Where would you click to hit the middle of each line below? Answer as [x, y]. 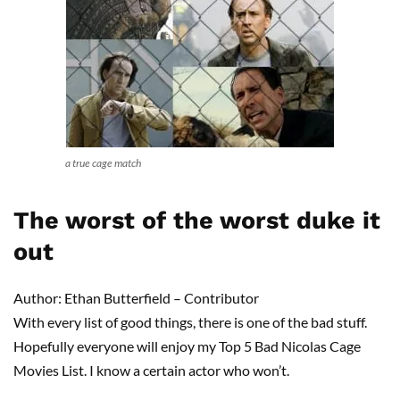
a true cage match [103, 163]
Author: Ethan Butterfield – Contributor [136, 298]
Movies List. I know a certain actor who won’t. [151, 371]
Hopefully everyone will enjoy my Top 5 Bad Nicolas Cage [187, 346]
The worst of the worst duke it [197, 221]
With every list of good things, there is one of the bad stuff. [190, 322]
